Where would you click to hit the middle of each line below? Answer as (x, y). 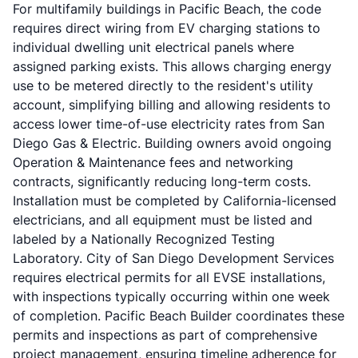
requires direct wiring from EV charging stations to (167, 28)
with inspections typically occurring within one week (171, 296)
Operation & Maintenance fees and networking (153, 162)
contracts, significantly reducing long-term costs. (162, 181)
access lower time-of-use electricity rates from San (169, 124)
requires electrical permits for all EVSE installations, (169, 277)
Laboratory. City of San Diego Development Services (173, 258)
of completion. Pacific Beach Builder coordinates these (179, 316)
